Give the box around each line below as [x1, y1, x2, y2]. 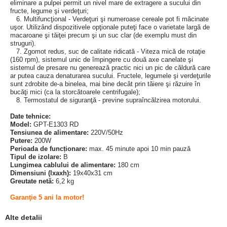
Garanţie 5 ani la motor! [10, 194, 84, 201]
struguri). [10, 40, 36, 47]
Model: [10, 121, 31, 128]
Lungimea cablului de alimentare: [10, 161, 116, 169]
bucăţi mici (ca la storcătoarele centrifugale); [10, 88, 140, 96]
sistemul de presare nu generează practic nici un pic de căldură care [10, 64, 210, 71]
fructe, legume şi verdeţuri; [10, 7, 89, 15]
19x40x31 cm [71, 169, 112, 177]
